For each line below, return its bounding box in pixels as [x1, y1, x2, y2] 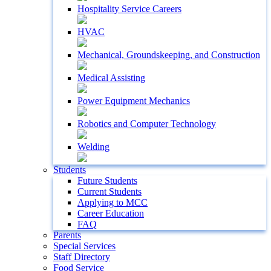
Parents [53, 230, 81, 240]
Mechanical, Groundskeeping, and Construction [77, 50, 260, 60]
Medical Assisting [77, 73, 145, 83]
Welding [77, 142, 109, 152]
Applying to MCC [77, 197, 148, 207]
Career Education [77, 208, 144, 218]
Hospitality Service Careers [77, 4, 181, 14]
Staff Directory [53, 252, 110, 262]
